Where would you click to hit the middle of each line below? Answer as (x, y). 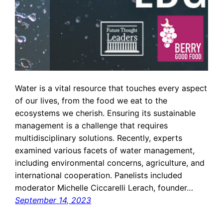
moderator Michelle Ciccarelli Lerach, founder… (104, 188)
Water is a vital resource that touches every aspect (111, 88)
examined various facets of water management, (105, 151)
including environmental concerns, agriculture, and (110, 163)
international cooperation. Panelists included (99, 175)
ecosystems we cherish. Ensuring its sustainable (106, 113)
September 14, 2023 (53, 200)
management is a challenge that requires (92, 126)
